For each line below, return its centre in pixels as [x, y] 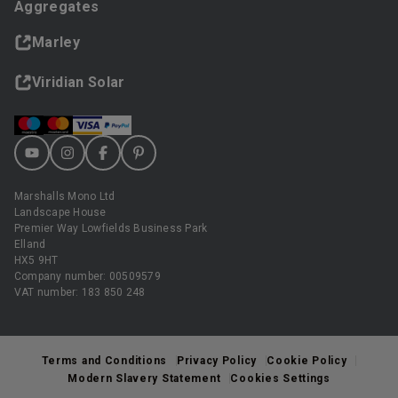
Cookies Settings [280, 378]
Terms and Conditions [104, 361]
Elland [30, 244]
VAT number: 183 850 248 [80, 292]
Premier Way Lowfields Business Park [111, 228]
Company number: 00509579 [88, 276]
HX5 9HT [36, 260]
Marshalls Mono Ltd [65, 196]
